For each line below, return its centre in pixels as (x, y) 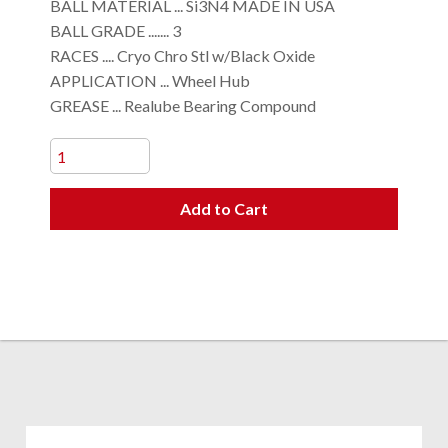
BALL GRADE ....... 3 (115, 30)
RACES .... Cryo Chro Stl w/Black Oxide (182, 55)
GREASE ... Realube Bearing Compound (183, 105)
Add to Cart (224, 208)
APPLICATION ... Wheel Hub (150, 80)
